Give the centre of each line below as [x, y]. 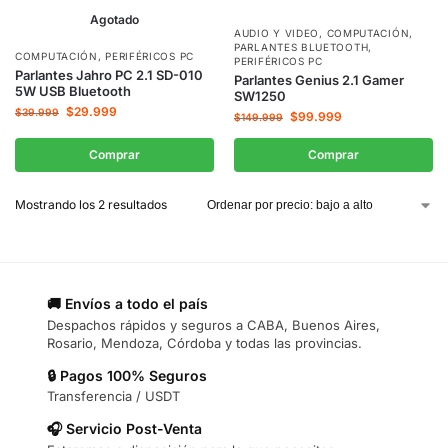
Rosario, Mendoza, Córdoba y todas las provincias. [204, 342]
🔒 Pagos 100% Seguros [127, 375]
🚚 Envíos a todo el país [127, 304]
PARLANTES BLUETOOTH [301, 47]
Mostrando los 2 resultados [91, 205]
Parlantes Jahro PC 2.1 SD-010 [109, 75]
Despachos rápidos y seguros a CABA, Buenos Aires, [213, 324]
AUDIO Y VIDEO [277, 33]
